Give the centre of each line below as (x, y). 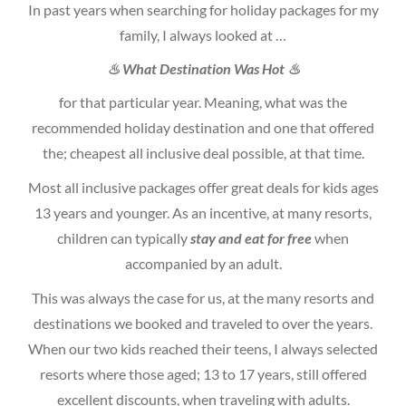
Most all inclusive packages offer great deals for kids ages (203, 187)
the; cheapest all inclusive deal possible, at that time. (203, 153)
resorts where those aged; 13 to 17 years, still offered (203, 374)
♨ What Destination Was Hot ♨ (203, 68)
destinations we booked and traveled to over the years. (203, 323)
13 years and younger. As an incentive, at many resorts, (203, 213)
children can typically (124, 238)
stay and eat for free (251, 238)
